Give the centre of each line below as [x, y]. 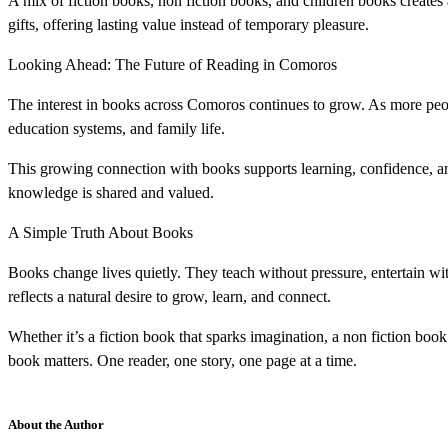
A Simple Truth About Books [100, 233]
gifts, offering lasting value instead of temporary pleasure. [188, 25]
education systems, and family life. [116, 129]
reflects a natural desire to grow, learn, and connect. [169, 297]
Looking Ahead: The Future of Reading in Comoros [172, 65]
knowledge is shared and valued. [111, 193]
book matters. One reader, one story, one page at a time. [182, 361]
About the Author [56, 425]
